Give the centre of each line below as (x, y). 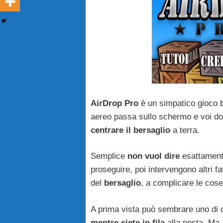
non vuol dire (154, 156)
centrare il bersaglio (130, 130)
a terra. (185, 130)
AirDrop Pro (116, 103)
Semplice (109, 156)
